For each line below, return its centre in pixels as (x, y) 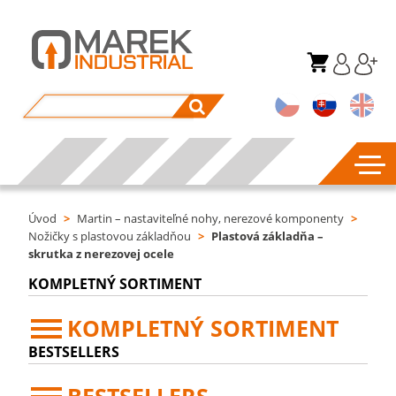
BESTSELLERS (74, 352)
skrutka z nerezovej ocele (102, 254)
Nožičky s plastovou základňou (110, 236)
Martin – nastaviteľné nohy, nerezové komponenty (211, 218)
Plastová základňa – (268, 236)
